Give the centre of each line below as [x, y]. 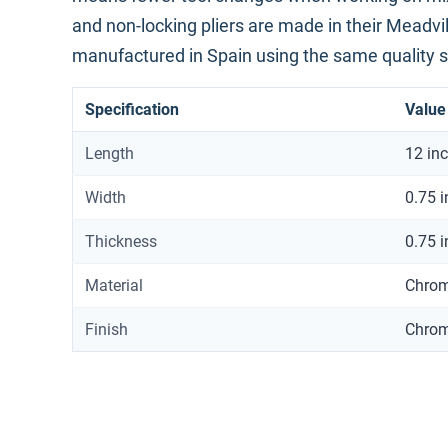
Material [114, 286]
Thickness [121, 242]
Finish [106, 330]
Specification [132, 110]
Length [109, 154]
